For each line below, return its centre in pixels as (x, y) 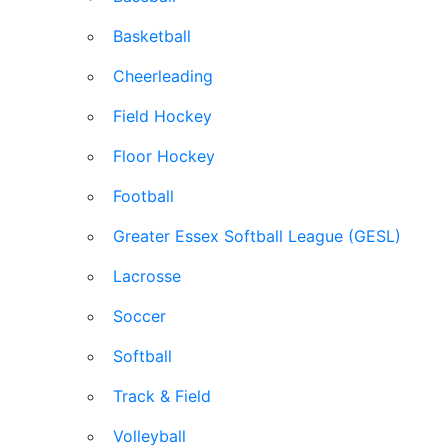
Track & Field (162, 396)
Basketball (152, 36)
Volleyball (149, 436)
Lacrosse (147, 276)
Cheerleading (163, 76)
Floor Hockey (164, 156)
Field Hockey (162, 116)
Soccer (139, 316)
